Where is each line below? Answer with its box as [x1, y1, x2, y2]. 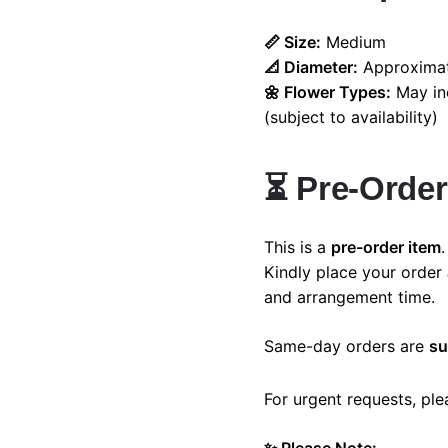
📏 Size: [264, 32, 321, 53]
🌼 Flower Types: [264, 82, 391, 103]
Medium [321, 32, 386, 53]
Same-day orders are [264, 336, 429, 357]
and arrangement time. [264, 287, 435, 308]
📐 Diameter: [264, 57, 358, 78]
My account [271, 93, 349, 111]
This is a [264, 237, 331, 258]
